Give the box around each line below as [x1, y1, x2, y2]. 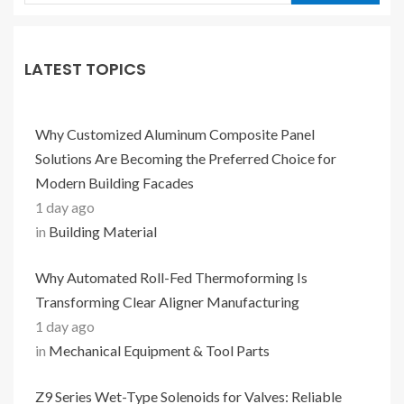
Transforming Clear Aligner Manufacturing [35, 293, 299, 310]
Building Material [49, 223, 157, 240]
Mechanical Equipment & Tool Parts [49, 342, 270, 359]
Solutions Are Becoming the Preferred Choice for [35, 150, 336, 167]
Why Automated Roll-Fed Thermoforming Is [35, 269, 308, 286]
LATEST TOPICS [24, 58, 146, 80]
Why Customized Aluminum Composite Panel [35, 125, 315, 142]
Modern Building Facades [35, 174, 194, 191]
